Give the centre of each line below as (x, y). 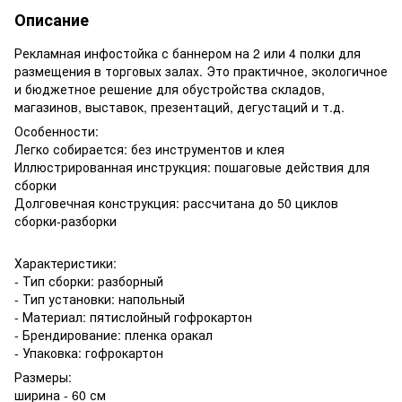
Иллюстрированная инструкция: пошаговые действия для (192, 166)
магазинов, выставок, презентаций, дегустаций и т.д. (181, 106)
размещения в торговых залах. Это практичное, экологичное (201, 70)
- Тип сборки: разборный (89, 280)
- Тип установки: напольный (100, 298)
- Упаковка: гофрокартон (89, 352)
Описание (52, 19)
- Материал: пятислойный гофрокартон (133, 316)
